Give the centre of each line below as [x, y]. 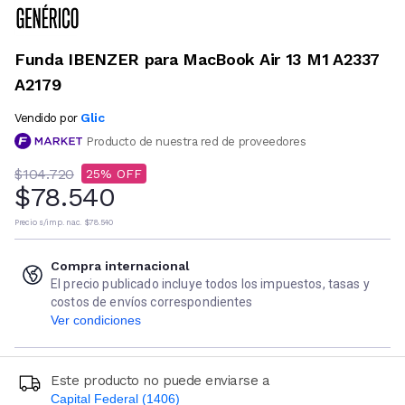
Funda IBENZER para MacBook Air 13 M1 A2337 [197, 59]
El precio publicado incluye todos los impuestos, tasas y [210, 284]
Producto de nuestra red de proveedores [196, 141]
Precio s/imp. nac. [48, 223]
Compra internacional [120, 266]
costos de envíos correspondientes [152, 302]
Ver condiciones [96, 320]
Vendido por [46, 118]
